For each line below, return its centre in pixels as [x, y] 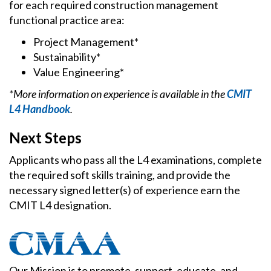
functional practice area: [67, 20]
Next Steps [45, 137]
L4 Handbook [40, 109]
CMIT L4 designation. [60, 205]
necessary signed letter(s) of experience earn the [125, 190]
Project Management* [86, 41]
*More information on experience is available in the [118, 93]
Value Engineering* [79, 72]
